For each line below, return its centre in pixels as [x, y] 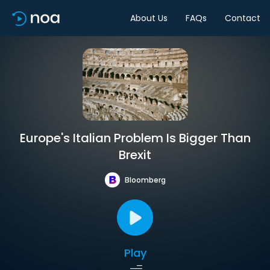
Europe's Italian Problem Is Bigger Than [135, 138]
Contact [243, 18]
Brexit [135, 155]
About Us [149, 18]
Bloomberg [145, 180]
